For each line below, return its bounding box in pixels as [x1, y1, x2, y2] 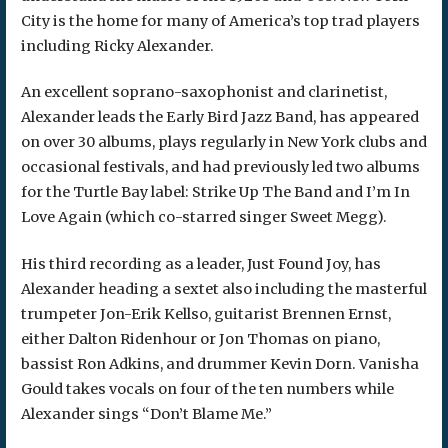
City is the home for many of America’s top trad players [20, 11, 420, 30]
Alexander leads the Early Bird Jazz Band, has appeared [20, 108, 419, 127]
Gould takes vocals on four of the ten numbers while [20, 379, 394, 398]
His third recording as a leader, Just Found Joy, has [20, 254, 381, 273]
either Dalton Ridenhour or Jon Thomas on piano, [20, 329, 380, 348]
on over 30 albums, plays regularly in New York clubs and [20, 133, 427, 152]
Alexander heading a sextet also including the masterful [20, 279, 427, 298]
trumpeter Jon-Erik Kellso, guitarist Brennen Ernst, [20, 304, 391, 323]
